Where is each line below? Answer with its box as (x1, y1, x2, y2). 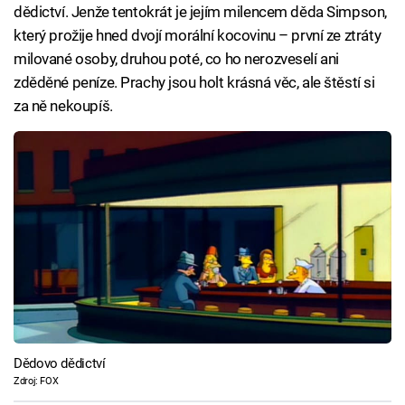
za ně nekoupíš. (14, 96, 113, 115)
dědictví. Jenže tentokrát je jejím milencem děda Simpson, (14, 2, 387, 21)
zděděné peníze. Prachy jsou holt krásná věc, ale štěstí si (14, 72, 375, 91)
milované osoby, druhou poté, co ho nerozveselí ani (14, 49, 339, 68)
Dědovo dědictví (14, 355, 106, 372)
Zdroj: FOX (14, 375, 59, 388)
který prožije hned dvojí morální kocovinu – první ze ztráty (14, 25, 381, 44)
